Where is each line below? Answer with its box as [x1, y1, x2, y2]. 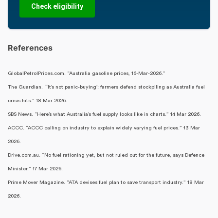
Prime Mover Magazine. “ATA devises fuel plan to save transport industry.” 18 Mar [8, 179, 204, 185]
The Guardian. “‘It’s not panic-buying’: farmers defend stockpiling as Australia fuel [8, 84, 205, 90]
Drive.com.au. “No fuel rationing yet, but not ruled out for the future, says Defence [8, 152, 204, 158]
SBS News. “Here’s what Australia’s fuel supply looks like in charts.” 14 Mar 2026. [8, 111, 201, 117]
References [8, 43, 53, 53]
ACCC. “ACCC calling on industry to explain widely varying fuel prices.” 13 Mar [8, 125, 200, 130]
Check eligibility [31, 2, 83, 10]
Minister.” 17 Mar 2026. [8, 165, 63, 171]
